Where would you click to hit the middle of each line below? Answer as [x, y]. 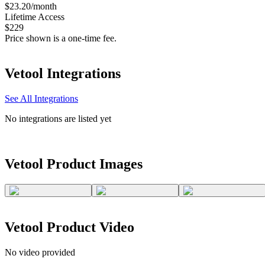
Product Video [89, 227]
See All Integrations [41, 99]
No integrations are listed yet [58, 119]
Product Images [93, 164]
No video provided [40, 252]
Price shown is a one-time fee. [61, 38]
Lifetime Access [35, 17]
